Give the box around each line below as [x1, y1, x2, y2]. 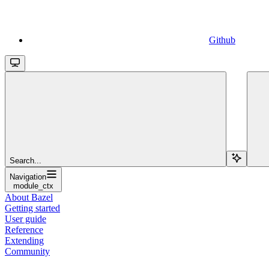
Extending [5, 235, 44, 246]
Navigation [10, 172, 46, 181]
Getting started [5, 202, 60, 213]
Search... [10, 156, 41, 165]
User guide [5, 213, 46, 224]
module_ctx [13, 181, 53, 190]
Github [209, 34, 235, 45]
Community [5, 246, 50, 256]
